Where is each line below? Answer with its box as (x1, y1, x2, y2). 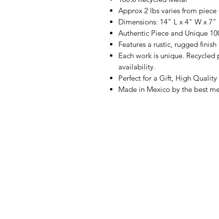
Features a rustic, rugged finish (118, 40, 217, 49)
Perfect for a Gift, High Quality (118, 73, 217, 83)
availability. (118, 62, 155, 72)
